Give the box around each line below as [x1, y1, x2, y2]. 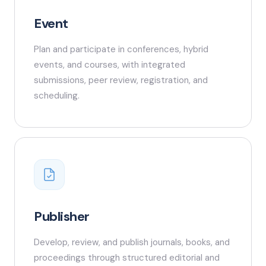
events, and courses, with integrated [34, 59, 185, 71]
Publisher [34, 208, 90, 226]
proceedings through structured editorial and [34, 252, 220, 264]
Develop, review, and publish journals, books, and [34, 236, 230, 249]
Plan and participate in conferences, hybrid [34, 43, 208, 56]
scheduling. [34, 90, 80, 102]
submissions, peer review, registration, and [34, 74, 208, 87]
